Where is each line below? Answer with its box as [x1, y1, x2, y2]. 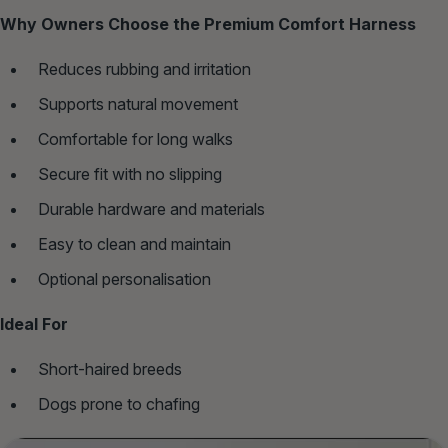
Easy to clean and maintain [38, 234, 231, 255]
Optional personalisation [38, 269, 211, 290]
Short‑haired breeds [38, 359, 182, 380]
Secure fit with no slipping [38, 164, 222, 185]
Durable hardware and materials [38, 199, 265, 220]
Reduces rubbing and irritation [38, 59, 251, 80]
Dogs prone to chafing [38, 394, 200, 415]
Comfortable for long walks [38, 129, 233, 150]
